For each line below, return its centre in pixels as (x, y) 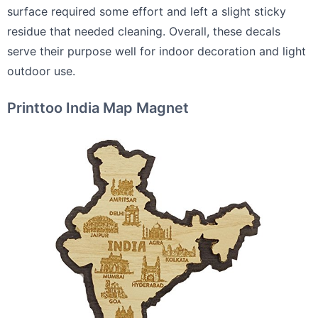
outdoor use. (41, 71)
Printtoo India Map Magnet (98, 108)
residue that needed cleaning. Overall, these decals (144, 32)
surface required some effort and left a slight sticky (147, 12)
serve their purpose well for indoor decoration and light (157, 51)
